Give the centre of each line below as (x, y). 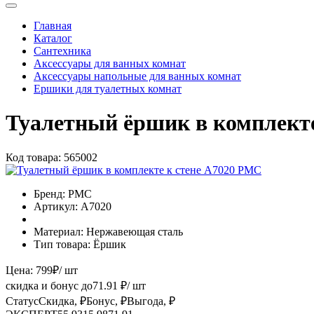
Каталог (53, 38)
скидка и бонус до (49, 285)
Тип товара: (62, 244)
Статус (22, 301)
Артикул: (56, 206)
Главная (53, 25)
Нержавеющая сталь (135, 231)
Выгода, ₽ (151, 301)
